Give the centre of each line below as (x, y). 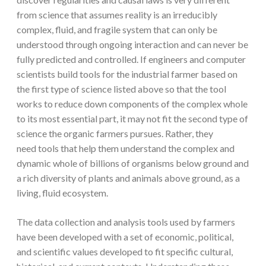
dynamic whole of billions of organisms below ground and (133, 163)
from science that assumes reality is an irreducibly (117, 15)
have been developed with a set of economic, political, (125, 237)
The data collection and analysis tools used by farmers (126, 222)
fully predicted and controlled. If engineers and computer (131, 59)
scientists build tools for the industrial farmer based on (127, 74)
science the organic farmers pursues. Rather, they (115, 134)
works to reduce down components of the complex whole (132, 104)
